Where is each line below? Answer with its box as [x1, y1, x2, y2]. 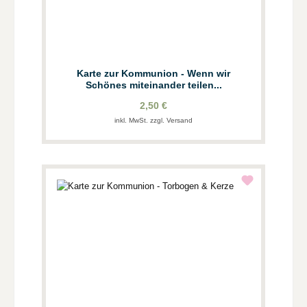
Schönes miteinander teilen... [85, 79, 222, 90]
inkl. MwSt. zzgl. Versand [114, 116, 193, 125]
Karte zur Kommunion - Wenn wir [77, 67, 230, 79]
